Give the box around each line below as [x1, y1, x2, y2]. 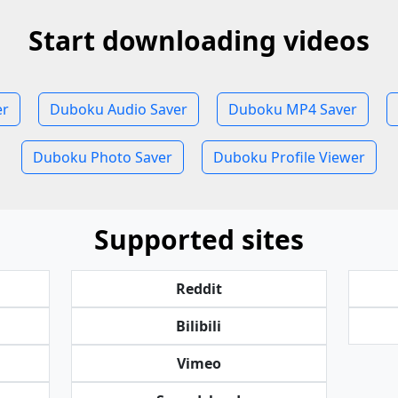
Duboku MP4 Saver [227, 99, 357, 119]
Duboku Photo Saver [33, 147, 172, 167]
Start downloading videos [28, 22, 370, 59]
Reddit [175, 279, 222, 298]
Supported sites [94, 221, 304, 258]
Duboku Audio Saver [49, 99, 187, 119]
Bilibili [176, 316, 222, 336]
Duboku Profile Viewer [213, 147, 365, 167]
